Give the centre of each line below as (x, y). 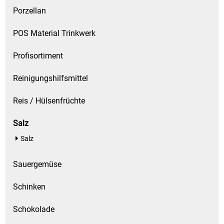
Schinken (29, 187)
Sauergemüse (37, 164)
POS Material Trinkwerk (54, 33)
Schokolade (34, 209)
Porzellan (30, 11)
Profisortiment (38, 56)
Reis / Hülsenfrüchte (49, 101)
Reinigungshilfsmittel (51, 78)
